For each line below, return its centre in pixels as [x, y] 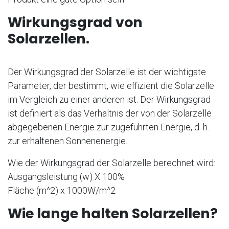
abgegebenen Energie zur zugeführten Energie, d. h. [108, 127]
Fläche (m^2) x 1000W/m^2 [62, 191]
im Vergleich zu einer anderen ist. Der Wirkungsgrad [109, 100]
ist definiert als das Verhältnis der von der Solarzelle [110, 113]
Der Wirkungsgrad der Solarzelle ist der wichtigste [107, 72]
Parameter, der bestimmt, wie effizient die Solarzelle [111, 86]
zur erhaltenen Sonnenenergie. [68, 141]
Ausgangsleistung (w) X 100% [66, 177]
